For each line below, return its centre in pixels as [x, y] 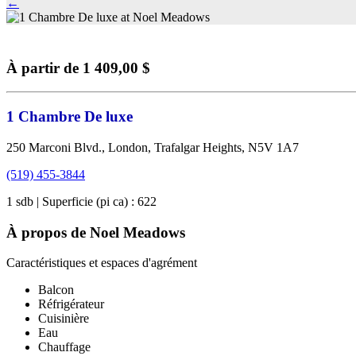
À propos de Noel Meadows [96, 232]
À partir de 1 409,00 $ [78, 68]
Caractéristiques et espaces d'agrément [102, 263]
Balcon [56, 290]
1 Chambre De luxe [70, 117]
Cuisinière [64, 319]
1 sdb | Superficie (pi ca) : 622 [81, 201]
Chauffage [64, 347]
